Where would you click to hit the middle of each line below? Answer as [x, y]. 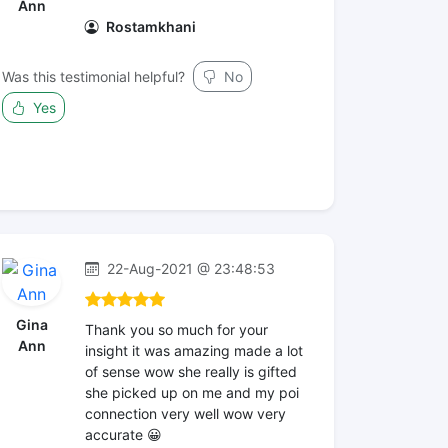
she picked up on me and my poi [192, 392]
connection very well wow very [185, 413]
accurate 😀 [123, 434]
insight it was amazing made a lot [194, 350]
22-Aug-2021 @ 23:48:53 [189, 268]
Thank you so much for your [176, 329]
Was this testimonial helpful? [93, 76]
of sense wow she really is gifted [191, 371]
